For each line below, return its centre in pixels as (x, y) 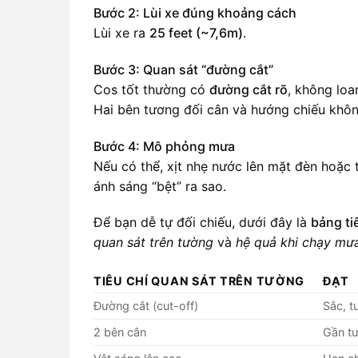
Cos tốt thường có (151, 89)
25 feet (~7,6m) (196, 32)
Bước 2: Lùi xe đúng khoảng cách (195, 12)
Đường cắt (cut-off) (146, 306)
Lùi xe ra (121, 32)
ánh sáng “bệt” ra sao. (160, 186)
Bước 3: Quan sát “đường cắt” (183, 69)
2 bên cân (120, 332)
